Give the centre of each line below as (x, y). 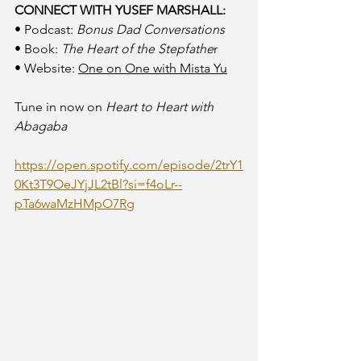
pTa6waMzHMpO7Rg (75, 203)
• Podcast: (46, 29)
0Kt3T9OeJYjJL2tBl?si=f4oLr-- (98, 184)
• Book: (38, 49)
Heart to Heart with (161, 107)
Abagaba (41, 126)
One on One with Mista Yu (153, 68)
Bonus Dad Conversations (151, 29)
